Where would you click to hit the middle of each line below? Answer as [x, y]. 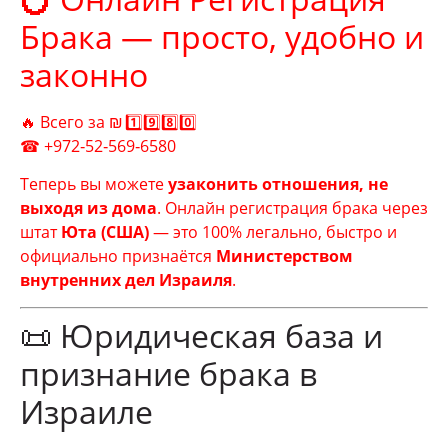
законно [84, 75]
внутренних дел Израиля [126, 280]
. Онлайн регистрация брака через [292, 208]
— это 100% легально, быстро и [273, 232]
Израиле [86, 411]
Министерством [284, 256]
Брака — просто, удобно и [222, 37]
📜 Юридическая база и [201, 335]
